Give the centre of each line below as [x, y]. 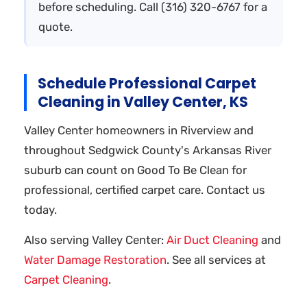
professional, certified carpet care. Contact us [145, 189]
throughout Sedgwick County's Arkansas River [148, 150]
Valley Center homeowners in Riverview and [139, 130]
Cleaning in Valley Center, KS [143, 101]
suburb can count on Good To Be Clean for [135, 170]
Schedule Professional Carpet [147, 83]
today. [40, 209]
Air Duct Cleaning [212, 240]
